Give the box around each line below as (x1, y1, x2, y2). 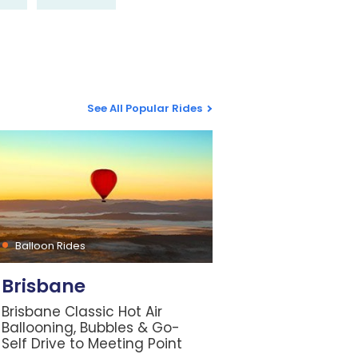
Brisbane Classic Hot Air (2, 302, 163, 322)
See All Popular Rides (87, 101, 203, 117)
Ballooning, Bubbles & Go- (2, 318, 181, 338)
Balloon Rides (15, 238, 86, 254)
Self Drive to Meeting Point (2, 334, 183, 354)
